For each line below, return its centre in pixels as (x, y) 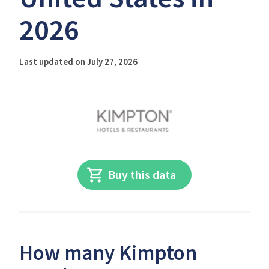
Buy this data (142, 174)
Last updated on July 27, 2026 (78, 62)
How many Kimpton (108, 253)
